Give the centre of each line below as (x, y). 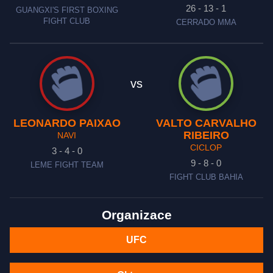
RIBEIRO (206, 135)
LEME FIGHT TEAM (67, 165)
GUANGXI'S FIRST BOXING (67, 10)
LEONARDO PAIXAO (67, 123)
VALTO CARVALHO (206, 123)
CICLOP (206, 147)
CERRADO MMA (206, 23)
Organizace (136, 215)
